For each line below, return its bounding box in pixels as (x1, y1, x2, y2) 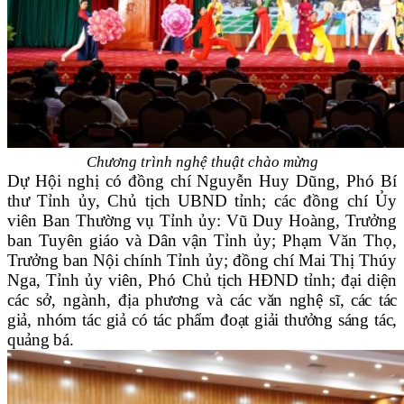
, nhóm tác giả (27, 310, 126, 330)
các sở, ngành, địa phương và (7, 290, 231, 310)
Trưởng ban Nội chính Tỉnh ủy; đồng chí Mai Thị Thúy (7, 251, 397, 271)
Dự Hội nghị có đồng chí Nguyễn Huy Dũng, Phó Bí (7, 171, 397, 191)
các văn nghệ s (230, 290, 335, 310)
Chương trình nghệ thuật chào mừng (86, 153, 318, 171)
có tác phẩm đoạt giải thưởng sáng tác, (125, 310, 397, 330)
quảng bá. (7, 330, 74, 350)
